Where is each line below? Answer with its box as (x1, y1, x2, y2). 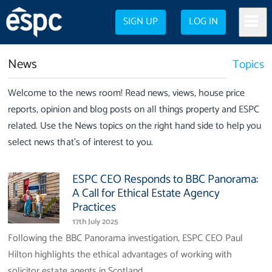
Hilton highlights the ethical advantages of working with (8, 246, 233, 263)
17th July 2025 (72, 216, 118, 229)
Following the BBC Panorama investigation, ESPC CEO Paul (8, 229, 243, 246)
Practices (72, 197, 116, 217)
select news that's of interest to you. (8, 134, 153, 151)
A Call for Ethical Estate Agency (72, 183, 220, 203)
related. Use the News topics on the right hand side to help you (8, 117, 262, 134)
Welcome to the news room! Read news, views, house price (8, 84, 245, 101)
